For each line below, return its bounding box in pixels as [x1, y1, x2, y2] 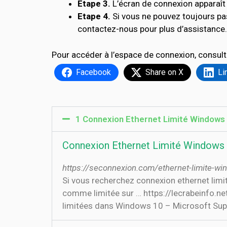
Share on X [145, 67, 183, 77]
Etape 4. [78, 11, 110, 21]
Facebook [76, 67, 111, 77]
